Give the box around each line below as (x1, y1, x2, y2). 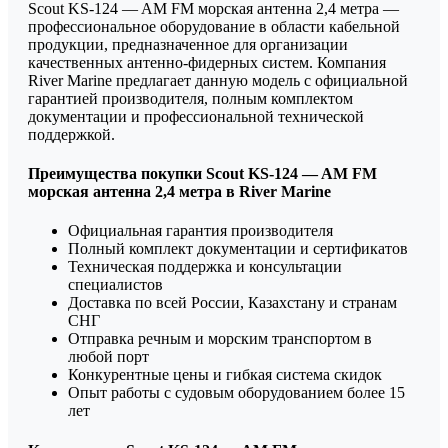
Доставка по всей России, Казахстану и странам (68, 294, 397, 312)
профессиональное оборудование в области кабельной (28, 17, 400, 35)
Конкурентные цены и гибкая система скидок (68, 366, 382, 384)
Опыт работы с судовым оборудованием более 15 (68, 384, 405, 402)
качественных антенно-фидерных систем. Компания (28, 53, 386, 71)
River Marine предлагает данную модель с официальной (28, 71, 408, 89)
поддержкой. (28, 125, 115, 143)
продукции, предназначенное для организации (28, 35, 348, 53)
